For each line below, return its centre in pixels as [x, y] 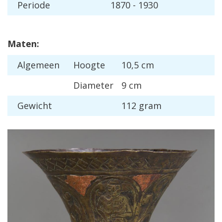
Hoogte [89, 65]
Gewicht [35, 106]
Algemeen [38, 65]
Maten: [23, 44]
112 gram [141, 106]
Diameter [93, 85]
